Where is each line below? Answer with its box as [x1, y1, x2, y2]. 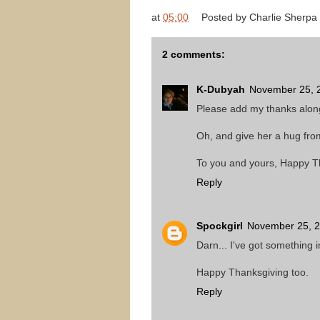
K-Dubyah [196, 84, 245, 95]
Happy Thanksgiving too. [196, 266, 309, 278]
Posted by [201, 11, 249, 24]
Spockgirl [196, 219, 243, 231]
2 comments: [162, 49, 225, 60]
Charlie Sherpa [249, 11, 317, 24]
